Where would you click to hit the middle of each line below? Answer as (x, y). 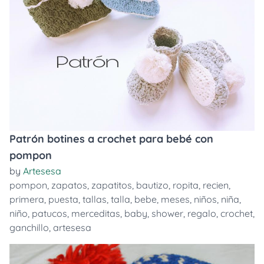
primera (27, 199)
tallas (95, 199)
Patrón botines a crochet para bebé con (111, 139)
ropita (186, 185)
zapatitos (112, 185)
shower (167, 213)
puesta (63, 199)
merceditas (96, 213)
